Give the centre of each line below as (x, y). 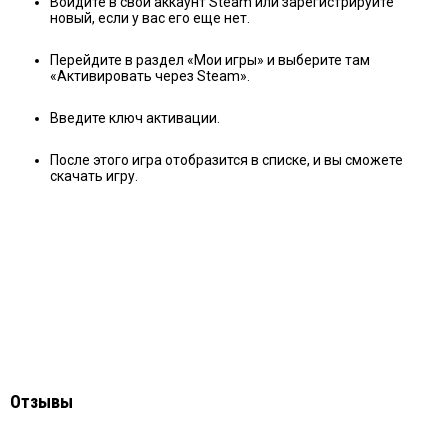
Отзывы (41, 401)
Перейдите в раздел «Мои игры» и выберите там (210, 59)
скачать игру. (94, 175)
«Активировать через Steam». (150, 75)
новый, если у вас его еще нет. (150, 17)
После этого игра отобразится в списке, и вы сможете (226, 159)
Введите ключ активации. (135, 117)
